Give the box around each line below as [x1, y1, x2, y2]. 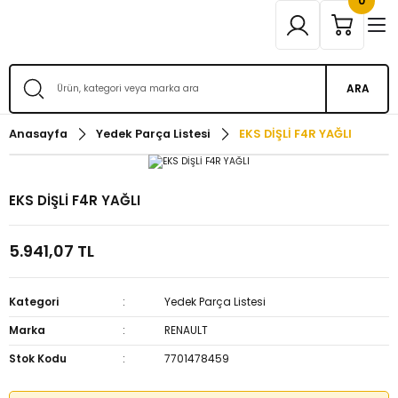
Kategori [9, 294, 59, 309]
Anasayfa [9, 126, 68, 141]
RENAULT [164, 322, 209, 338]
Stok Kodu [9, 351, 67, 366]
